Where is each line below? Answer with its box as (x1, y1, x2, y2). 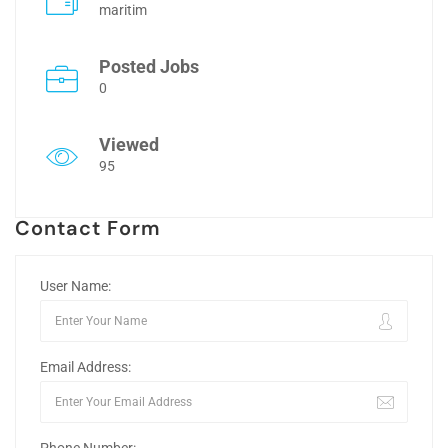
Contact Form (15, 215, 162, 241)
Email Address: (40, 359, 131, 375)
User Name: (40, 278, 111, 294)
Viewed (99, 134, 159, 155)
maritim (99, 2, 147, 18)
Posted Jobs (99, 56, 199, 77)
